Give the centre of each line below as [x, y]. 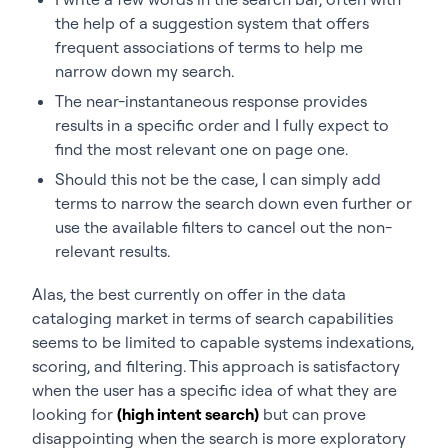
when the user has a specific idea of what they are [214, 389]
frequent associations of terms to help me [209, 46]
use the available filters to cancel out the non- [223, 226]
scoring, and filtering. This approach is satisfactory [216, 365]
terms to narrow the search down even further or [233, 202]
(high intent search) [188, 413]
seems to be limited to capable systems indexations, [223, 341]
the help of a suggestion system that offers [212, 22]
